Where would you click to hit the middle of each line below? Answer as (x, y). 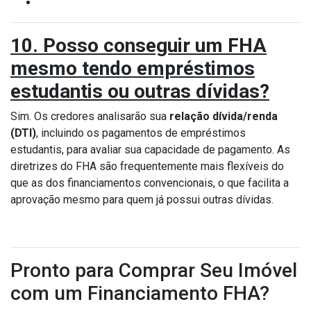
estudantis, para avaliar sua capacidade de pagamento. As (150, 149)
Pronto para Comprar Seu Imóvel (154, 270)
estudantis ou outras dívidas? (140, 91)
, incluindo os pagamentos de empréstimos (141, 133)
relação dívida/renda (224, 116)
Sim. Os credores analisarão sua (90, 116)
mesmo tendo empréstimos (133, 68)
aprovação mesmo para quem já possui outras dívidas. (142, 199)
